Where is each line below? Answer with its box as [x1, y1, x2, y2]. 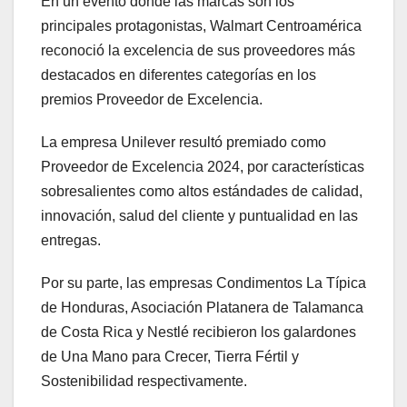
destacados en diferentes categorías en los [41, 67, 316, 84]
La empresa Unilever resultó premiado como [41, 134, 326, 151]
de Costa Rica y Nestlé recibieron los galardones [41, 324, 356, 341]
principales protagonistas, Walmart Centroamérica [41, 18, 362, 35]
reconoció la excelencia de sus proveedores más [41, 43, 355, 59]
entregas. [41, 233, 104, 249]
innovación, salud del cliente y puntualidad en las [41, 208, 358, 224]
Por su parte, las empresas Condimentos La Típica [41, 275, 366, 292]
